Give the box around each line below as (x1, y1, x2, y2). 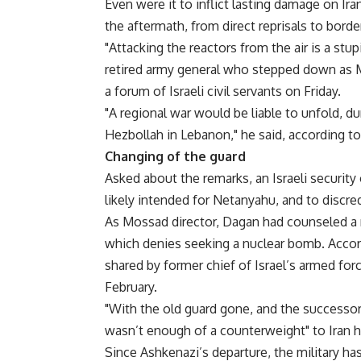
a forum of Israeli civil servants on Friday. (105, 83, 341, 100)
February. (105, 279, 157, 296)
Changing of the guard (105, 148, 246, 165)
